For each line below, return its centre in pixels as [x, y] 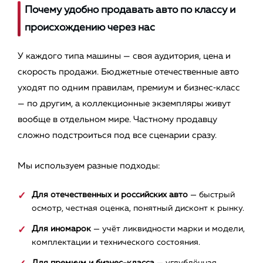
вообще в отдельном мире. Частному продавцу [117, 120]
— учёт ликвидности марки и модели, [168, 229]
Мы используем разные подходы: [89, 166]
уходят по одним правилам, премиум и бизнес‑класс [129, 88]
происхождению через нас [90, 28]
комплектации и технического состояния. [116, 243]
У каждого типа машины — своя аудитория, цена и [124, 56]
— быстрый [211, 195]
